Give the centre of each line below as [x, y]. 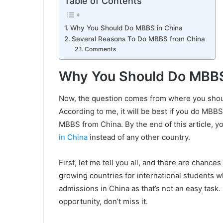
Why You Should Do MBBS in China [126, 28]
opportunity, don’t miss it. [103, 202]
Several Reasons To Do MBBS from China [138, 39]
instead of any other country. [139, 137]
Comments [100, 49]
